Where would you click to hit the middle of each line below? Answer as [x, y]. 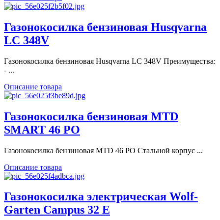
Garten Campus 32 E [57, 210]
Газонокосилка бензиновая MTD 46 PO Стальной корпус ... [103, 150]
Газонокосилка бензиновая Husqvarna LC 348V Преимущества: [110, 61]
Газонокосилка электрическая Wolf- [101, 197]
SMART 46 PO [42, 129]
